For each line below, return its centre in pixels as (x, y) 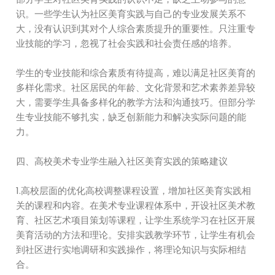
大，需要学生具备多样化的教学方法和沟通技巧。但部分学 (136, 102)
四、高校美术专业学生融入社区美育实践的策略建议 (122, 161)
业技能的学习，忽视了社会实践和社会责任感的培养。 (127, 43)
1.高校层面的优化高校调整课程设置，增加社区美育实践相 (134, 191)
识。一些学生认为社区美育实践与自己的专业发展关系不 (131, 14)
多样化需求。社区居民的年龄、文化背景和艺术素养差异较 (136, 87)
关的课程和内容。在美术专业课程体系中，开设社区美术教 (136, 205)
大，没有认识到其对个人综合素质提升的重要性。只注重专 (136, 29)
